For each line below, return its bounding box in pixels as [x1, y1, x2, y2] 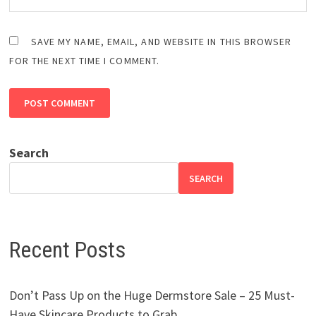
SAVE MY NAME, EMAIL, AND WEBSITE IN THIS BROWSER [30, 35, 292, 49]
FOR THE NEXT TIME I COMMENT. [8, 54, 159, 68]
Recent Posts [8, 236, 126, 264]
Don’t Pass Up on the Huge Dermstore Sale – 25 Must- [8, 286, 295, 303]
